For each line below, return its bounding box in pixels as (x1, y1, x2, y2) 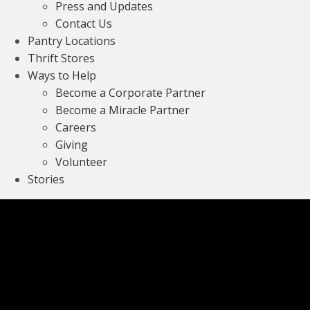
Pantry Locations (28, 33, 116, 49)
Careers (55, 120, 96, 136)
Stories (28, 172, 64, 188)
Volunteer (55, 154, 107, 170)
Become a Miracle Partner (55, 102, 190, 118)
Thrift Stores (28, 51, 95, 66)
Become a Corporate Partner (55, 85, 206, 101)
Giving (55, 137, 88, 153)
